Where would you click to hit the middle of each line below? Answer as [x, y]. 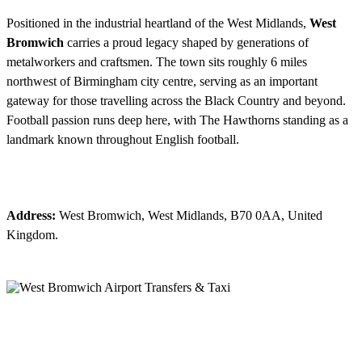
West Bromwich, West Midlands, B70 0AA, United [189, 216]
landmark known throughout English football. [123, 140]
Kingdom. [32, 235]
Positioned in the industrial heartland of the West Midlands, [158, 23]
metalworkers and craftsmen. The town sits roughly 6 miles [157, 62]
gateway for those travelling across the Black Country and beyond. [176, 101]
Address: [31, 216]
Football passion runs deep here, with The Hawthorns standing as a [177, 120]
